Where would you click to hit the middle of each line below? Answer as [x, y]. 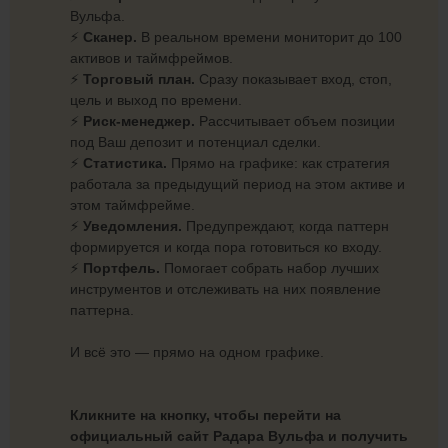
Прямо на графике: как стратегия [278, 163]
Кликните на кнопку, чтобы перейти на [205, 415]
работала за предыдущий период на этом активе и [237, 184]
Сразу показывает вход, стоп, [293, 79]
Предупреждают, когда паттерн [285, 226]
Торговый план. [139, 79]
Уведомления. [132, 226]
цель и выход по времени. [156, 100]
